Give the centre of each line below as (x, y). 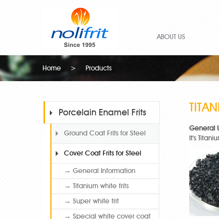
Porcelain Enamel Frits (102, 112)
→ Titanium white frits (96, 186)
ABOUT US (171, 37)
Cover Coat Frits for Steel (103, 153)
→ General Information (100, 171)
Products (98, 68)
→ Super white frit (91, 201)
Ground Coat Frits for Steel (105, 133)
